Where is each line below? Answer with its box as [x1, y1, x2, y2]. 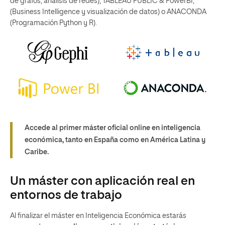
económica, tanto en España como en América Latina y [25, 137, 205, 144]
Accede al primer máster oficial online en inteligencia [25, 125, 200, 132]
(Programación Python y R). [10, 20, 97, 27]
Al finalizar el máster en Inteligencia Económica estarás [10, 212, 186, 219]
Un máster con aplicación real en [10, 175, 195, 187]
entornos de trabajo [10, 189, 122, 201]
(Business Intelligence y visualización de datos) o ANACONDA [10, 9, 206, 16]
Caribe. [25, 149, 49, 156]
